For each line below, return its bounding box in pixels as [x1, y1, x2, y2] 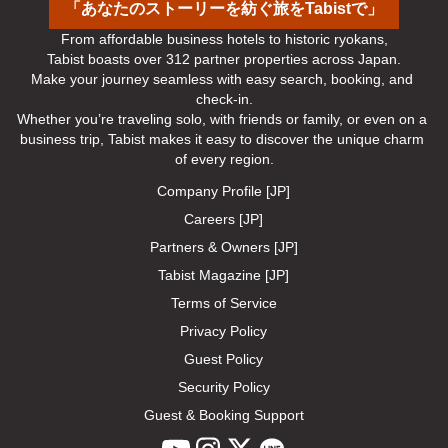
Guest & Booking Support [143, 407, 304, 424]
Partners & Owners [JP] [149, 239, 298, 256]
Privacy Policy [180, 323, 268, 340]
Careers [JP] [184, 211, 264, 228]
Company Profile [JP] [157, 183, 291, 200]
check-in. [195, 91, 253, 108]
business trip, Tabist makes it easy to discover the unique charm [20, 131, 424, 148]
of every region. [174, 151, 274, 168]
